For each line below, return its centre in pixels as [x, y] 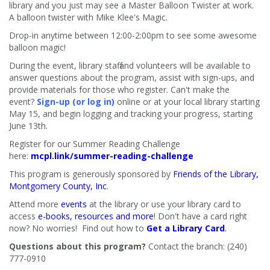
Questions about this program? [77, 246]
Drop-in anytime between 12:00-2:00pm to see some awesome [133, 36]
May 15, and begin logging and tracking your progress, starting [131, 114]
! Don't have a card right [200, 216]
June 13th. [28, 126]
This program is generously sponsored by [91, 174]
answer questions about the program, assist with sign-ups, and [132, 78]
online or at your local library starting [187, 102]
